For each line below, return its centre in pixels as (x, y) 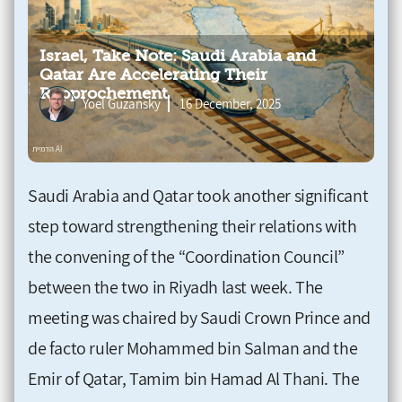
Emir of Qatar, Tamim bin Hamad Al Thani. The (194, 378)
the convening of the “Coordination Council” (186, 256)
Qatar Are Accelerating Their (153, 75)
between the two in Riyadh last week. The (176, 287)
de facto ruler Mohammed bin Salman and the (193, 348)
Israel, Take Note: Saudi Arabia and (178, 56)
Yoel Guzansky (122, 104)
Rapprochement (103, 94)
